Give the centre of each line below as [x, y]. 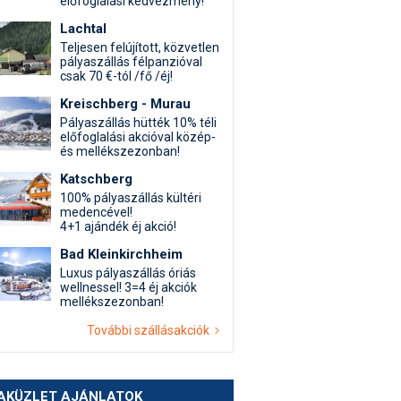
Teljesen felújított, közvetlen [140, 47]
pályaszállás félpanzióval [131, 62]
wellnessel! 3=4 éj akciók [128, 287]
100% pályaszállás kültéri [131, 198]
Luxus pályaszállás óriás [128, 273]
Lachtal [83, 29]
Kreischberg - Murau [125, 104]
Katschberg [96, 179]
